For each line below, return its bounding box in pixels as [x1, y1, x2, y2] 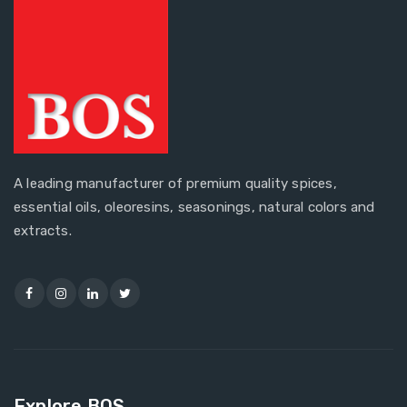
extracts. [14, 222, 72, 239]
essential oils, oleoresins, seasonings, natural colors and [14, 198, 375, 215]
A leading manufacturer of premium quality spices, [14, 174, 337, 192]
